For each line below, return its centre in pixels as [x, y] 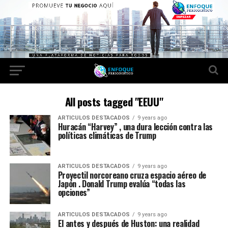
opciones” [74, 192]
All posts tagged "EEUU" [114, 102]
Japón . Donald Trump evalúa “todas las [122, 184]
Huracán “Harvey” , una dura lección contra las [135, 127]
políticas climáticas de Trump [107, 135]
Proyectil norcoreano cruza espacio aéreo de [132, 175]
